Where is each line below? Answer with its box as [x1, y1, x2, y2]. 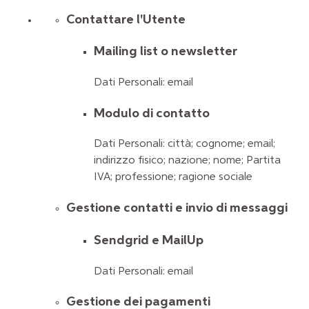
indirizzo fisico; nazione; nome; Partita [94, 155, 281, 167]
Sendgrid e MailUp [94, 233, 203, 247]
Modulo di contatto [94, 106, 210, 120]
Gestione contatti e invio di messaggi [66, 201, 288, 215]
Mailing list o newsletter [94, 45, 237, 59]
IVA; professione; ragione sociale [94, 172, 252, 183]
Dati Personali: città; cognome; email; [94, 139, 275, 150]
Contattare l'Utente [66, 12, 186, 26]
